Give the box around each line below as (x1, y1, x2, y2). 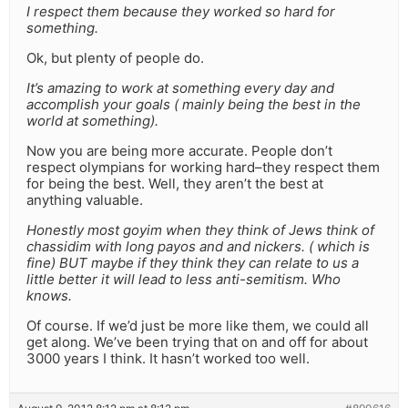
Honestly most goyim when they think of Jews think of (26, 221, 374, 240)
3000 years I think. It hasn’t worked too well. (26, 350, 310, 368)
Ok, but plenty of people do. (26, 49, 204, 67)
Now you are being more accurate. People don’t (26, 142, 332, 160)
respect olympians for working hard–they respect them (26, 158, 380, 177)
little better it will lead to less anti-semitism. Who (26, 270, 341, 289)
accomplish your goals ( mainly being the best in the (26, 96, 361, 114)
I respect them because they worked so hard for (26, 3, 335, 21)
